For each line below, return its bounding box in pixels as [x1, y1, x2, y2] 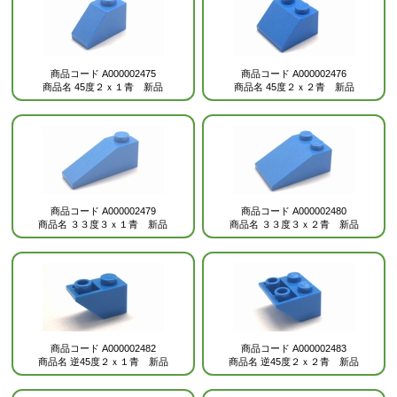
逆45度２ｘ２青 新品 [261, 356, 359, 367]
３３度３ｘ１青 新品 [70, 219, 168, 230]
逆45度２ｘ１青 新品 [69, 356, 168, 367]
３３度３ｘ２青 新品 [261, 219, 359, 230]
